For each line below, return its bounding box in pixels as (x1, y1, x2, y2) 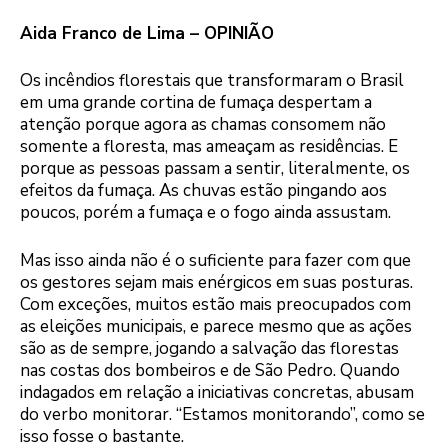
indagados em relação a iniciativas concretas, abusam (20, 380, 414, 404)
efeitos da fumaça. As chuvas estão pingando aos (20, 179, 387, 203)
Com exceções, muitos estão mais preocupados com (20, 292, 411, 316)
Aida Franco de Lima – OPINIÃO (20, 21, 274, 45)
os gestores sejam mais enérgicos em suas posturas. (20, 270, 413, 294)
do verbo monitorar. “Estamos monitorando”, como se (20, 402, 425, 426)
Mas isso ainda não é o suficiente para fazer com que (20, 248, 411, 272)
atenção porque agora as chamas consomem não (20, 113, 386, 137)
